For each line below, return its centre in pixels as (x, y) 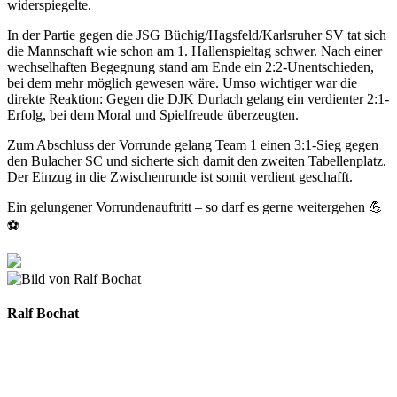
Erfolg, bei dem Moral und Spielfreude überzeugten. (153, 114)
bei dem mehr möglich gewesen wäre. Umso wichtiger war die (182, 82)
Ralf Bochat (43, 314)
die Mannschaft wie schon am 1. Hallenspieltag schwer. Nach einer (195, 51)
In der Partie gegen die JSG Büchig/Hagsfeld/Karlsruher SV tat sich (197, 35)
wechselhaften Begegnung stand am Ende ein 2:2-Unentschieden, (191, 66)
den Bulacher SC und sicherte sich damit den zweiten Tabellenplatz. (197, 160)
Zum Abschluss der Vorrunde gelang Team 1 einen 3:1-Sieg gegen (193, 144)
